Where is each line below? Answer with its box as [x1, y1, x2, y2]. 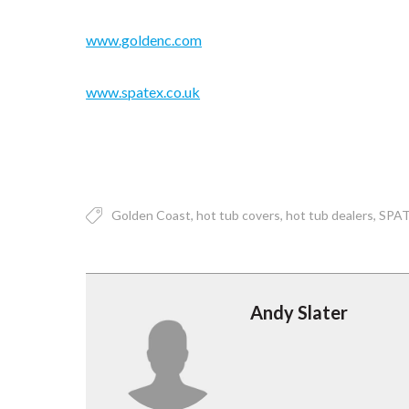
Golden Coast [111, 207, 192, 224]
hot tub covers [196, 207, 281, 224]
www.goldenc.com [86, 31, 203, 49]
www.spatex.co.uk [86, 83, 201, 101]
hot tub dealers [286, 207, 374, 224]
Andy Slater [250, 301, 349, 324]
